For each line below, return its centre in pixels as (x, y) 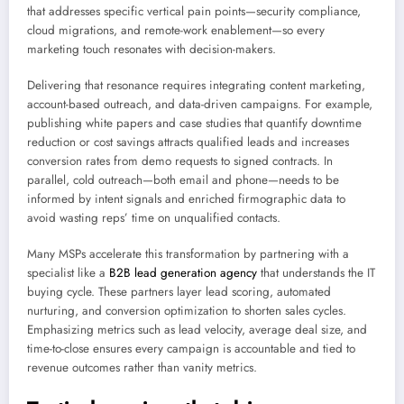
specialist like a (68, 273)
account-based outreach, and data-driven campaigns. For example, (200, 105)
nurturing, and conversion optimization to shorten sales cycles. (187, 311)
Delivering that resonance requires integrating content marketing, (196, 86)
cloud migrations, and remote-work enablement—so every (176, 30)
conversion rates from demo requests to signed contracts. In (180, 161)
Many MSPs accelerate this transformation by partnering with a (188, 254)
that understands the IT (316, 273)
